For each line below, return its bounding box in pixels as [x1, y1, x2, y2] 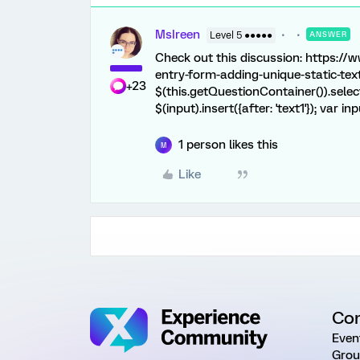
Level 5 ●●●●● [210, 30, 272, 41]
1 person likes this [178, 137, 278, 152]
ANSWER [309, 30, 347, 39]
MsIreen [155, 27, 200, 42]
